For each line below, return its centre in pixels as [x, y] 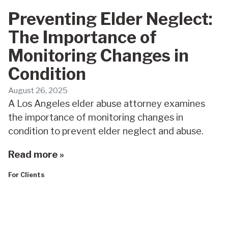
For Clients [26, 175]
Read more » [36, 154]
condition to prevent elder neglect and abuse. [106, 131]
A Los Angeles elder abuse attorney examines [107, 104]
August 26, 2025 [38, 91]
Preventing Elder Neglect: [110, 19]
